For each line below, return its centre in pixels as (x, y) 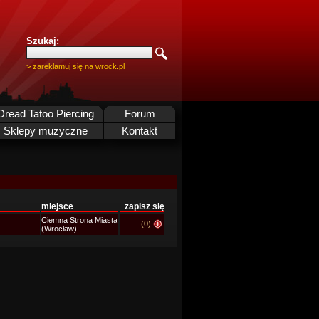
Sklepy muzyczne (46, 131)
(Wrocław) (59, 229)
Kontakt (140, 131)
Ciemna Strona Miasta (79, 220)
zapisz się (145, 206)
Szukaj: (43, 41)
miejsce (57, 206)
